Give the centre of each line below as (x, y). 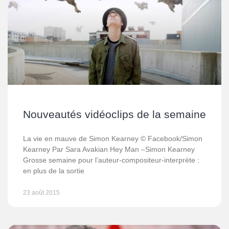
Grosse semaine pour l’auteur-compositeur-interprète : (111, 160)
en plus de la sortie (54, 171)
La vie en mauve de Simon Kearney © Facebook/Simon (113, 139)
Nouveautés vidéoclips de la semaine (114, 114)
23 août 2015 (41, 193)
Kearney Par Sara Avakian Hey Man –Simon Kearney (109, 149)
